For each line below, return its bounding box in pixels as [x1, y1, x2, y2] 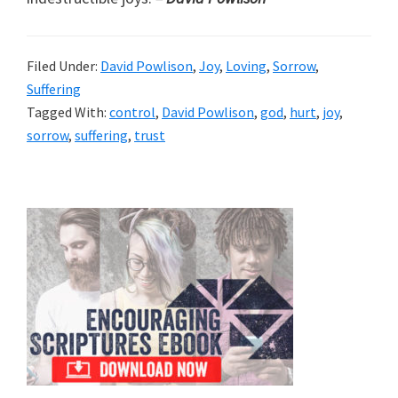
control [109, 102, 155, 121]
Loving [226, 56, 267, 75]
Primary [26, 205, 105, 236]
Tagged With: [27, 102, 109, 121]
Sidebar [26, 234, 102, 265]
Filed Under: [27, 56, 100, 75]
